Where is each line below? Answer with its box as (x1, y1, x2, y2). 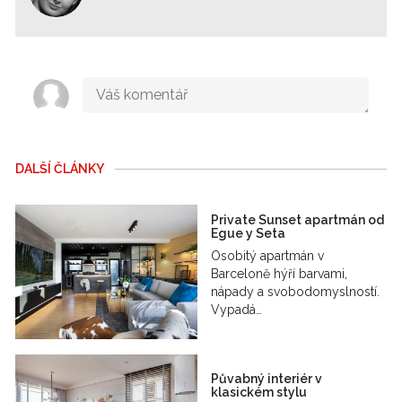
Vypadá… (211, 301, 263, 317)
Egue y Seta (211, 225, 286, 240)
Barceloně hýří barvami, (211, 266, 348, 281)
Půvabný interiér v (211, 371, 323, 386)
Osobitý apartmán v (211, 248, 325, 263)
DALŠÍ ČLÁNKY (15, 161, 105, 176)
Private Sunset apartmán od (211, 212, 385, 227)
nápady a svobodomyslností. (211, 284, 380, 299)
